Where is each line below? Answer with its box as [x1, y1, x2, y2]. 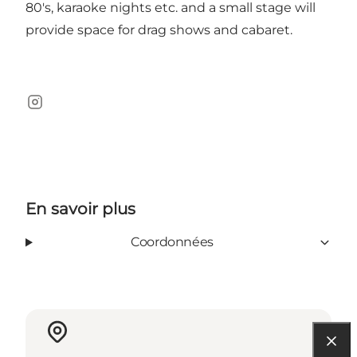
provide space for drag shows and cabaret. [25, 22, 292, 38]
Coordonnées [131, 234, 214, 250]
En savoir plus [25, 199, 135, 219]
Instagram [25, 102, 90, 118]
